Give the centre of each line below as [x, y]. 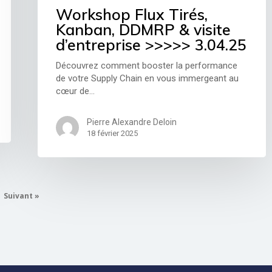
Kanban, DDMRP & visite [144, 30]
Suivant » [22, 195]
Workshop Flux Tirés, [132, 15]
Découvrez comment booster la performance [147, 66]
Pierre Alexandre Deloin [132, 122]
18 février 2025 [113, 134]
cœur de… [76, 91]
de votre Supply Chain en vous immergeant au [148, 79]
